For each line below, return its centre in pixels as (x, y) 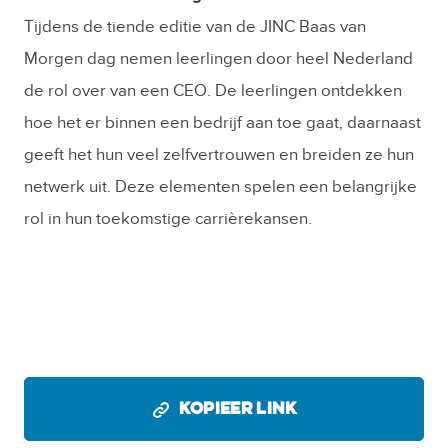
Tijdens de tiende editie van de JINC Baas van (195, 27)
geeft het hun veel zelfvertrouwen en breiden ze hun (219, 155)
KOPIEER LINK (238, 410)
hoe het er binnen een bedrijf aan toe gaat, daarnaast (222, 123)
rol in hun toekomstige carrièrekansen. (168, 219)
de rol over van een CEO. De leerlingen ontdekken (213, 91)
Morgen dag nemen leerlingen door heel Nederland (218, 59)
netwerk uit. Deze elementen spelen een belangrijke (220, 187)
